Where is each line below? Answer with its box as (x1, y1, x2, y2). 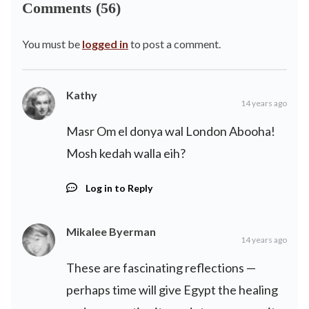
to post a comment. (128, 37, 221, 50)
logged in (82, 37, 128, 50)
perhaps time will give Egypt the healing (66, 281, 278, 297)
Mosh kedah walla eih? (66, 145, 186, 161)
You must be (22, 37, 82, 50)
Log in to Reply (86, 181, 152, 194)
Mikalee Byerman (66, 224, 156, 238)
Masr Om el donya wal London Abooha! (66, 123, 275, 139)
